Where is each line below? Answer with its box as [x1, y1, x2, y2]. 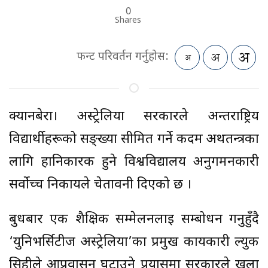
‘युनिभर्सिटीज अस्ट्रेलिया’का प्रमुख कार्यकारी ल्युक [9, 234, 259, 252]
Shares [115, 15, 141, 27]
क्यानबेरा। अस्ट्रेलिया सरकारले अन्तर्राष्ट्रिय [9, 108, 259, 126]
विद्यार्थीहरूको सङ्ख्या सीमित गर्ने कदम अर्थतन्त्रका [9, 131, 259, 149]
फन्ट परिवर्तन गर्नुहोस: [77, 50, 169, 65]
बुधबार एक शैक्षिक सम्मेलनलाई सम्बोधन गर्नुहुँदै [9, 211, 259, 229]
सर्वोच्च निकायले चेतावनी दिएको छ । [9, 176, 191, 194]
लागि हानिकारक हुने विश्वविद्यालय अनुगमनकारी [9, 154, 259, 172]
